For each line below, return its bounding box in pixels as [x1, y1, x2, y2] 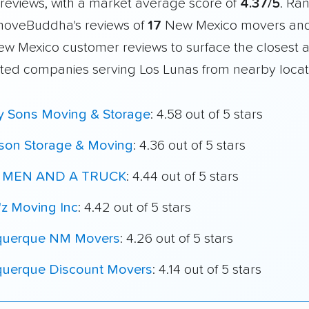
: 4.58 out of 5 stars [150, 107, 263, 121]
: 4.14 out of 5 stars [152, 262, 261, 277]
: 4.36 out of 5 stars [133, 138, 246, 152]
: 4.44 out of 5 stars [126, 169, 239, 183]
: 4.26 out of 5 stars [120, 231, 233, 246]
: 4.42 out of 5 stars [78, 200, 191, 215]
